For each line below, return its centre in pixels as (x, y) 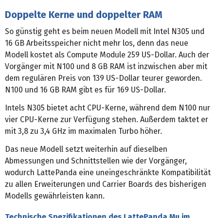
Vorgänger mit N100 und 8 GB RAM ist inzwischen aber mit (106, 66)
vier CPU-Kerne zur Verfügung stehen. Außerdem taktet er (107, 119)
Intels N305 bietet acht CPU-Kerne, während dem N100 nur (108, 108)
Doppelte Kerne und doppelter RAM (84, 14)
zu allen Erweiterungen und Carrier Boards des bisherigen (106, 184)
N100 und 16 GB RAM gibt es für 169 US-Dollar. (85, 90)
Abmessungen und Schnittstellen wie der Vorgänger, (96, 161)
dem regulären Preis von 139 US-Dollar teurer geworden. (103, 78)
